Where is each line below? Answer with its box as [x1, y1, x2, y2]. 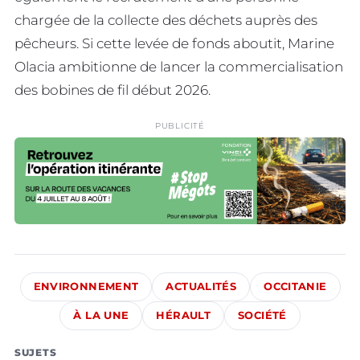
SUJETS [14, 346, 57, 358]
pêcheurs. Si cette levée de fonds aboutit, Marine [14, 35, 334, 52]
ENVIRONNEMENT [33, 280, 139, 292]
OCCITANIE [264, 280, 327, 292]
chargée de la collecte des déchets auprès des [14, 12, 317, 29]
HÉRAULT [156, 309, 211, 321]
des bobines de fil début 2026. [14, 82, 211, 99]
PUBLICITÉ [154, 121, 206, 132]
